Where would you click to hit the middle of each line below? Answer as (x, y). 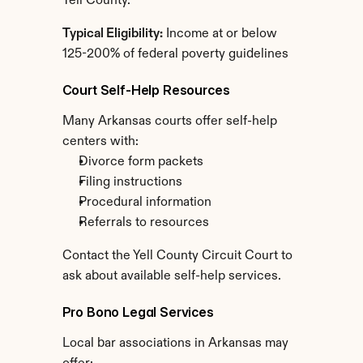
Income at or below (220, 34)
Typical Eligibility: (112, 34)
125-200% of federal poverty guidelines (175, 54)
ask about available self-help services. (171, 276)
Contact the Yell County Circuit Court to (177, 256)
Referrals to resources (143, 223)
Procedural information (145, 203)
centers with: (100, 142)
